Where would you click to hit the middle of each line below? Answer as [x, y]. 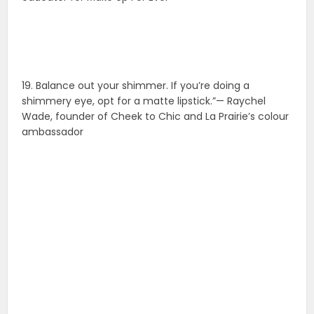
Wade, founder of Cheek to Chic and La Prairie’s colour [156, 117]
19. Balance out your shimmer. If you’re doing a [136, 86]
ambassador [53, 132]
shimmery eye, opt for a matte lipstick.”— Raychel [144, 101]
